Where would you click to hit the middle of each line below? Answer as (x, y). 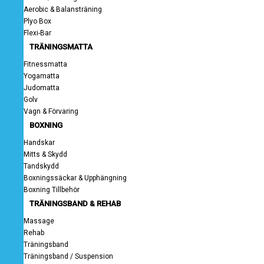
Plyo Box (37, 21)
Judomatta (42, 88)
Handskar (39, 143)
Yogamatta (42, 76)
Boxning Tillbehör (52, 190)
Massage (39, 221)
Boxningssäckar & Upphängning (75, 178)
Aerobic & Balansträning (63, 9)
